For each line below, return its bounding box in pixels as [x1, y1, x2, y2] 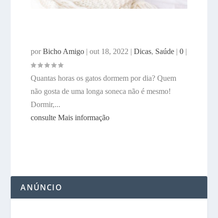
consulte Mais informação [30, 113, 109, 122]
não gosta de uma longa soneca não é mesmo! [30, 87, 171, 96]
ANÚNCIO [20, 182, 62, 193]
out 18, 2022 [89, 47, 128, 56]
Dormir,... [30, 100, 60, 109]
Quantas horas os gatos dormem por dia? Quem [30, 74, 176, 83]
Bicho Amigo [42, 47, 84, 56]
